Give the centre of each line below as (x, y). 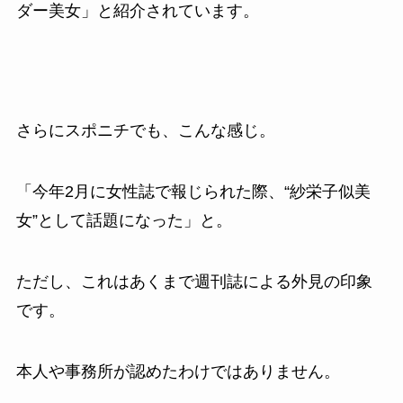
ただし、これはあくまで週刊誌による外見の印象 (194, 281)
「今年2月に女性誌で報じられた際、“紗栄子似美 (193, 191)
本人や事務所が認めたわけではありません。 (178, 371)
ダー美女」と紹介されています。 (137, 11)
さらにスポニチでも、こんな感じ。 (145, 131)
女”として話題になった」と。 (124, 220)
